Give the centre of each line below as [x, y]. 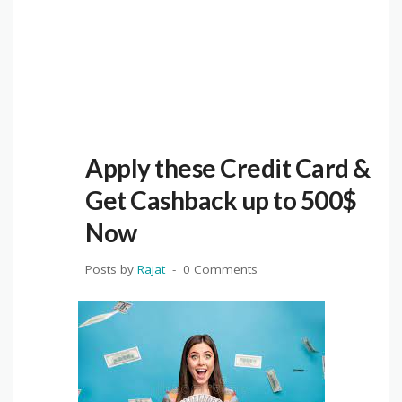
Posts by [111, 269]
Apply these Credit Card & [228, 167]
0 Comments [220, 269]
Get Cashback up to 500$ [221, 200]
